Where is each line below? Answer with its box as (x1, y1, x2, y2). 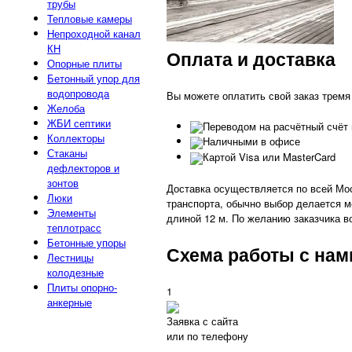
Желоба (47, 101, 85, 116)
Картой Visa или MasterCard (203, 148, 335, 164)
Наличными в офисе (203, 134, 300, 149)
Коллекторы (47, 130, 104, 146)
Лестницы (47, 250, 93, 266)
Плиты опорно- (47, 280, 117, 295)
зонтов (47, 175, 79, 191)
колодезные (47, 265, 104, 280)
